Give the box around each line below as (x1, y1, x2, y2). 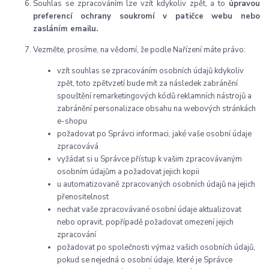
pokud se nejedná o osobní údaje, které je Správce (57, 255, 232, 266)
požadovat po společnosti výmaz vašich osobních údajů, (57, 242, 255, 253)
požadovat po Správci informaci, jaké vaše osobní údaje (57, 128, 252, 140)
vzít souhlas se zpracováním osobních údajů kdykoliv (57, 65, 244, 77)
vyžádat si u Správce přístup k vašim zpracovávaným (57, 154, 242, 165)
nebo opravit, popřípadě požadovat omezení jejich (57, 217, 234, 228)
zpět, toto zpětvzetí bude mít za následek (57, 78, 203, 89)
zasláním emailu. (33, 23, 98, 35)
